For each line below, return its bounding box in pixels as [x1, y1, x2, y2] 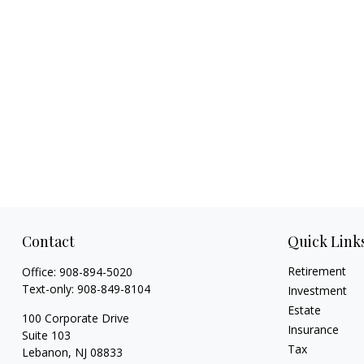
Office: [21, 264, 59, 279]
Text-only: [21, 281, 77, 297]
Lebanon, [21, 344, 71, 360]
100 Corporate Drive [21, 310, 129, 326]
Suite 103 [21, 327, 71, 343]
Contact [21, 232, 75, 251]
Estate [288, 302, 322, 318]
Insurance [288, 322, 340, 337]
